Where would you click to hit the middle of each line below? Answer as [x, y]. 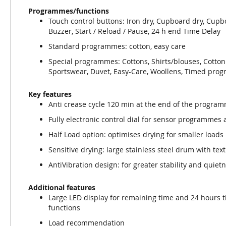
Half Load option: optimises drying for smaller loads [136, 134]
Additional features [62, 187]
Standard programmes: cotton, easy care [117, 46]
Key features [50, 94]
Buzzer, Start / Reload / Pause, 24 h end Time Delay [134, 31]
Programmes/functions [69, 11]
